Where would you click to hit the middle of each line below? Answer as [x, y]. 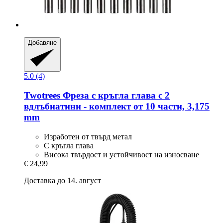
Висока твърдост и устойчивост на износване [121, 154]
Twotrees [42, 96]
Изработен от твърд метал [88, 136]
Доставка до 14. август [62, 180]
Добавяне [42, 43]
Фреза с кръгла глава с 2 [115, 96]
